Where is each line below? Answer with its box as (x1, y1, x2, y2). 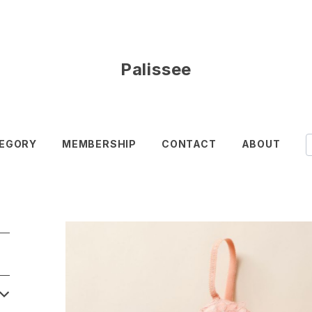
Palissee (120, 59, 192, 79)
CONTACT (162, 138, 217, 150)
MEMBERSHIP (62, 138, 136, 150)
